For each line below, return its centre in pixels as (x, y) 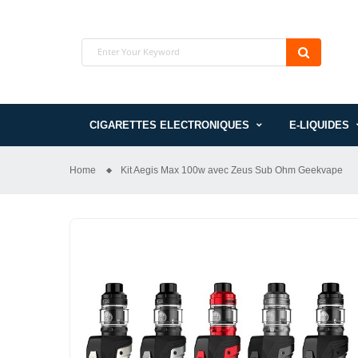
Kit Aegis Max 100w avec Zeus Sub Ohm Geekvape (232, 171)
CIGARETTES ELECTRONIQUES (169, 125)
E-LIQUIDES (319, 125)
